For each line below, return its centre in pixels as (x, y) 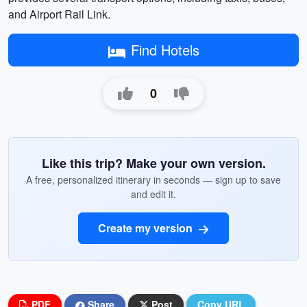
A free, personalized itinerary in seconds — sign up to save (153, 180)
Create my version (147, 228)
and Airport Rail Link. (59, 14)
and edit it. (153, 194)
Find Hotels (165, 50)
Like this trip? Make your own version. (153, 163)
